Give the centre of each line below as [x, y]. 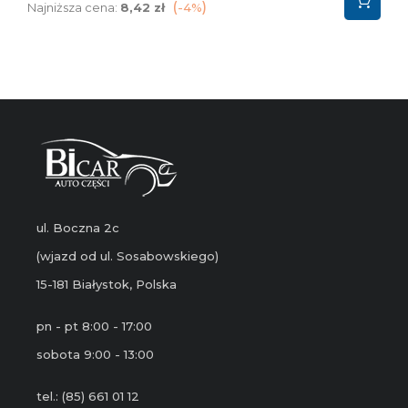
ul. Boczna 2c [78, 228]
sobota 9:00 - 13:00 [95, 355]
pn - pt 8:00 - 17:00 [94, 326]
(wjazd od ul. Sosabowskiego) [127, 256]
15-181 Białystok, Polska [107, 285]
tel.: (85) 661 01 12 [88, 397]
